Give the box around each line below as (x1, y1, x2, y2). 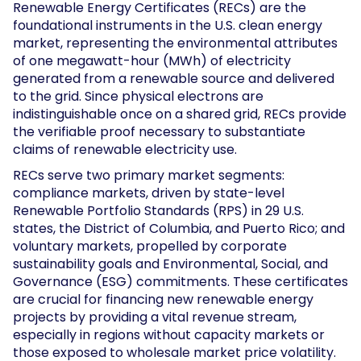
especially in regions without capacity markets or (13, 325, 325, 344)
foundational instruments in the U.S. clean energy (13, 15, 322, 35)
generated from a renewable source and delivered (13, 68, 334, 88)
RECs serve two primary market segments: (13, 165, 284, 185)
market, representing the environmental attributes (13, 33, 338, 52)
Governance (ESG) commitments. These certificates (13, 272, 348, 291)
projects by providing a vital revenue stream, (13, 307, 297, 326)
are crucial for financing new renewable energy (13, 289, 313, 309)
